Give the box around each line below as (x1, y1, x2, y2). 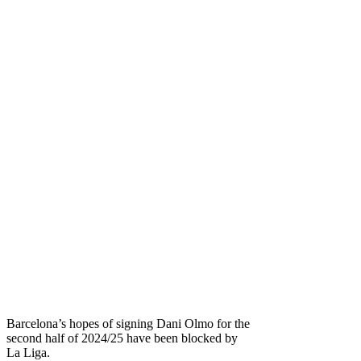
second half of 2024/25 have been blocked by (6, 330, 238, 345)
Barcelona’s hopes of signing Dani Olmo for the (6, 316, 250, 330)
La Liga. (6, 345, 50, 359)
